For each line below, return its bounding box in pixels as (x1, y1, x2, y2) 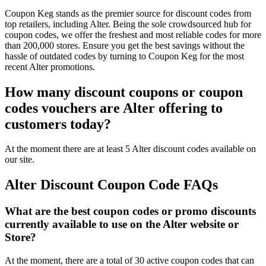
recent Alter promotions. (5, 61, 95, 72)
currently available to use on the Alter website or (5, 218, 239, 231)
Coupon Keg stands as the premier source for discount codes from (5, 8, 251, 18)
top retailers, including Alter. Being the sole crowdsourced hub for (5, 18, 251, 29)
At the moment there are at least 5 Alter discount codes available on (5, 144, 256, 154)
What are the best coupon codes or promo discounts (5, 205, 256, 218)
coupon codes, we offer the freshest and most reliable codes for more (5, 29, 261, 40)
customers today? (5, 116, 111, 132)
